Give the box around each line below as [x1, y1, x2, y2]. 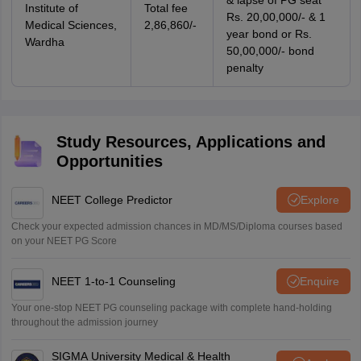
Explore [300, 193, 339, 206]
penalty [226, 61, 263, 74]
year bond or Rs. [226, 27, 312, 40]
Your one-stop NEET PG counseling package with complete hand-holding [10, 302, 332, 313]
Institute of [24, 2, 78, 15]
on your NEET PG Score [10, 235, 117, 247]
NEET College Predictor [51, 193, 172, 206]
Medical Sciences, [24, 19, 117, 31]
